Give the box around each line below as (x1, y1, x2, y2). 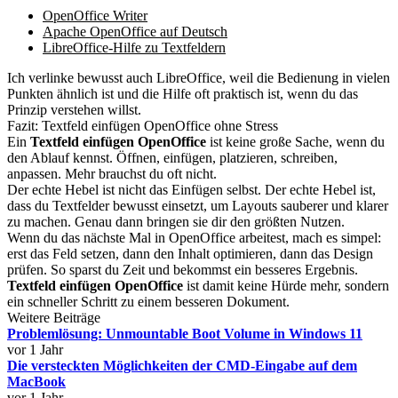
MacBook (7, 374, 66, 389)
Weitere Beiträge (7, 310, 100, 325)
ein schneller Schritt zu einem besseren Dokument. (7, 294, 290, 309)
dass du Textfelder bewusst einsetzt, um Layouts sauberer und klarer (7, 198, 388, 213)
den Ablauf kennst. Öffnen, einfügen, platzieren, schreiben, (7, 150, 338, 165)
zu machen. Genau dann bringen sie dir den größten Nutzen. (7, 214, 345, 229)
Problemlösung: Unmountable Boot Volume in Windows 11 (7, 326, 362, 341)
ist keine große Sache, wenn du (206, 134, 385, 149)
